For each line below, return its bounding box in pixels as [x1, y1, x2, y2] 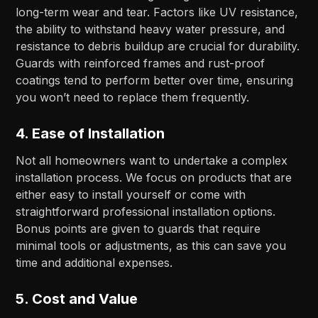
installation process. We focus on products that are [16, 170, 292, 185]
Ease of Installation [32, 124, 165, 142]
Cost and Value [32, 290, 138, 307]
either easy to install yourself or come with [16, 187, 246, 202]
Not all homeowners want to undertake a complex [16, 153, 288, 168]
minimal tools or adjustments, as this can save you [16, 238, 287, 253]
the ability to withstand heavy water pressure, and [16, 21, 285, 36]
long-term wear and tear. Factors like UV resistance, [16, 4, 299, 19]
